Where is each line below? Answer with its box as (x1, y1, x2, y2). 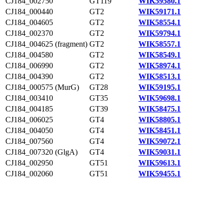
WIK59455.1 (138, 169, 181, 178)
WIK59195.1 (138, 83, 181, 91)
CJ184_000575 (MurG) (5, 83, 79, 91)
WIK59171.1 (138, 7, 181, 16)
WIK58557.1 (138, 40, 181, 48)
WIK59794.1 (138, 29, 181, 37)
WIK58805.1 (138, 115, 181, 124)
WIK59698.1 (138, 94, 181, 102)
